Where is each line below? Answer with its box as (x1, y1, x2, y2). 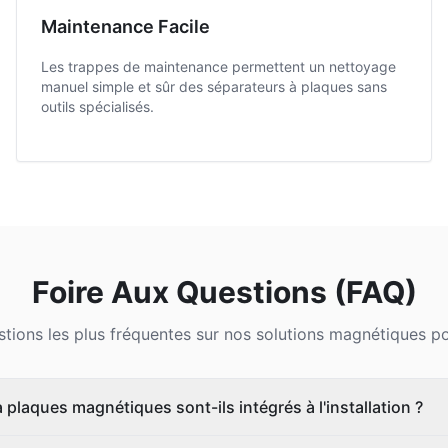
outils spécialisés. (41, 98, 154, 115)
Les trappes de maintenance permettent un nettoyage (41, 58, 396, 75)
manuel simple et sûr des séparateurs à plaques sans (41, 78, 387, 95)
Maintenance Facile (41, 16, 210, 37)
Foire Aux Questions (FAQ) (31, 274, 417, 310)
